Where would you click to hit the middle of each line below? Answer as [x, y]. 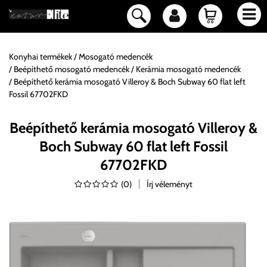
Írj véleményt [170, 184]
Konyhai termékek [41, 57]
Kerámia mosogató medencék [188, 69]
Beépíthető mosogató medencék [72, 69]
